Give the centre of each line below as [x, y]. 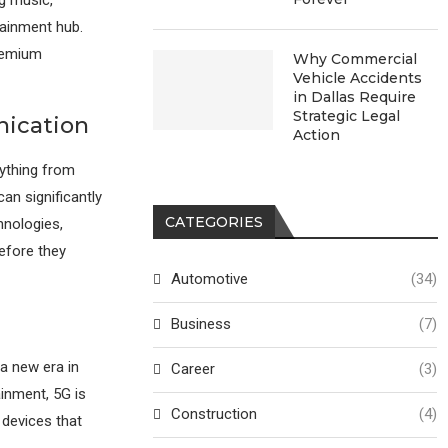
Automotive [210, 278]
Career [193, 368]
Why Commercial [355, 58]
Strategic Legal [347, 115]
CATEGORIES [214, 221]
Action [317, 134]
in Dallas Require [355, 96]
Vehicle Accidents [358, 77]
